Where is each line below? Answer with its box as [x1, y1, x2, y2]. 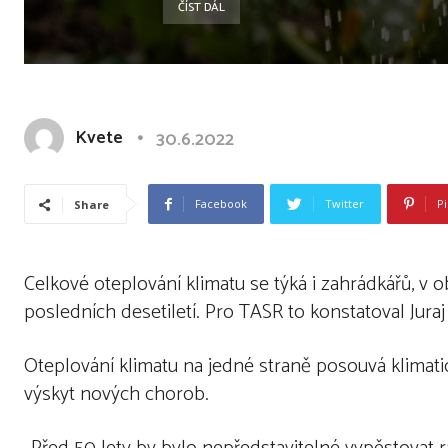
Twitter [325, 196, 364, 211]
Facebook [195, 196, 247, 211]
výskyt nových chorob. [24, 378, 209, 411]
